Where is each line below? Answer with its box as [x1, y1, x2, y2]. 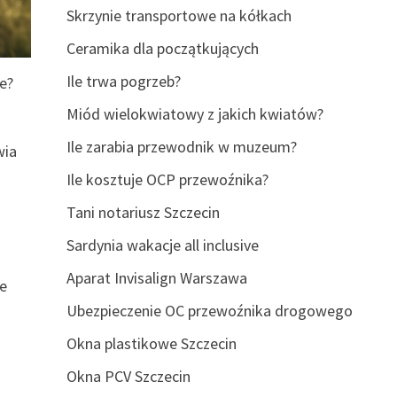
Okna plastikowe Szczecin [66, 333, 237, 354]
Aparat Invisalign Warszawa [66, 268, 247, 288]
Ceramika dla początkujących [66, 38, 259, 58]
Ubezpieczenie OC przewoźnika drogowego [66, 300, 353, 321]
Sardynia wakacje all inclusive [66, 235, 259, 255]
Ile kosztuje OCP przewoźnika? [66, 169, 269, 190]
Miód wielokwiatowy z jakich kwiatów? [66, 104, 323, 124]
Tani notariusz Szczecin [66, 202, 220, 222]
